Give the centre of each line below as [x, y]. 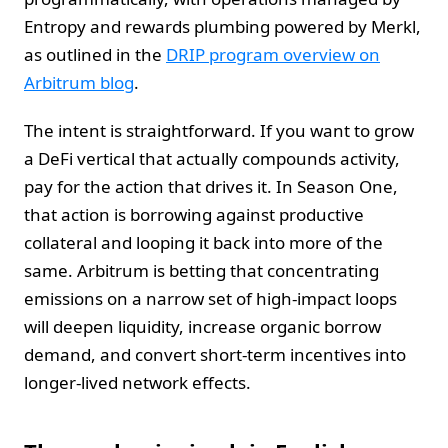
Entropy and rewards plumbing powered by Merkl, [222, 26]
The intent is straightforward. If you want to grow [219, 130]
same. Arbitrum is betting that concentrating [201, 270]
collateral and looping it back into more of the [203, 242]
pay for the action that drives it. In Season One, [211, 186]
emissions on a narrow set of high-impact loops [210, 298]
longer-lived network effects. [137, 382]
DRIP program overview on [273, 54]
